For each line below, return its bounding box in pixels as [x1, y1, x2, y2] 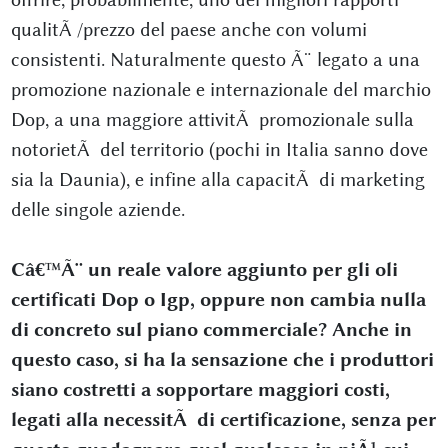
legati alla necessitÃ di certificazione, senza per [10, 408, 436, 431]
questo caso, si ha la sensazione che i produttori [10, 348, 434, 371]
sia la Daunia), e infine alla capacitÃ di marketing [10, 168, 425, 191]
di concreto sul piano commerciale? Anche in [10, 318, 412, 341]
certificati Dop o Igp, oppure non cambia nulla [10, 288, 426, 311]
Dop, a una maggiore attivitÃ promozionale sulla [10, 108, 414, 131]
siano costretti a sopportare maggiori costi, [10, 378, 390, 401]
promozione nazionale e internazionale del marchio [10, 78, 431, 101]
